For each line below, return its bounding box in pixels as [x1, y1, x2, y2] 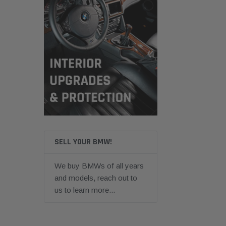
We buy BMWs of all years [54, 161, 144, 170]
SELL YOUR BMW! [54, 137, 112, 147]
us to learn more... [54, 186, 115, 194]
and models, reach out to [54, 174, 137, 182]
